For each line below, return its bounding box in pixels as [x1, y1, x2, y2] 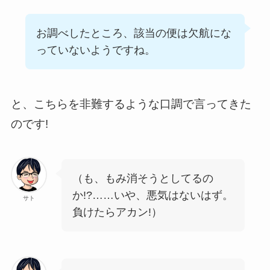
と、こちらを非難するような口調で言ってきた [10, 98, 251, 111]
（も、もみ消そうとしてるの [72, 172, 213, 184]
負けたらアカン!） [72, 206, 162, 218]
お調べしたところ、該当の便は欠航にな [36, 27, 231, 39]
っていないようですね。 [36, 43, 155, 56]
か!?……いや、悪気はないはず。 [72, 189, 233, 201]
